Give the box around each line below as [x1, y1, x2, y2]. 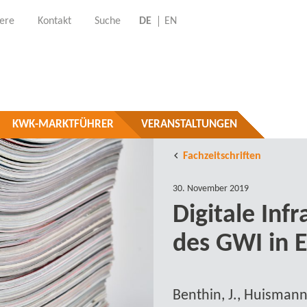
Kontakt [37, 16, 71, 27]
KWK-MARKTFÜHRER [12, 119, 114, 130]
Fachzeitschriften [183, 151, 261, 162]
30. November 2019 [173, 184, 249, 194]
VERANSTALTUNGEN [141, 119, 237, 130]
